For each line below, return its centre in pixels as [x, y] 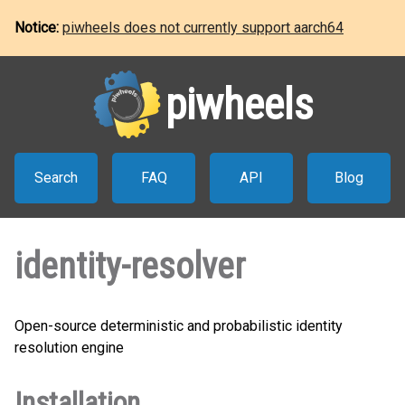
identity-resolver [130, 266]
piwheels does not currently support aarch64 [203, 28]
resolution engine [69, 348]
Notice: [38, 28]
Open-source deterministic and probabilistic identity [179, 326]
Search [56, 178]
